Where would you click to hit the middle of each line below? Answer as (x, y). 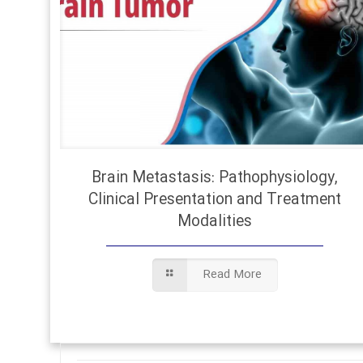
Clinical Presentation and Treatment (215, 200)
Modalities (215, 222)
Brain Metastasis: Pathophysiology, (215, 178)
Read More (233, 274)
